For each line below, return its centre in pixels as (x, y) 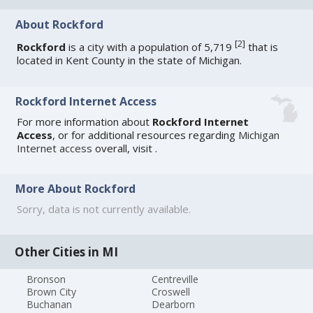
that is (262, 47)
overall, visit (124, 148)
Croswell (170, 291)
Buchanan (50, 304)
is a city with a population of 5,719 (151, 47)
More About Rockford (76, 189)
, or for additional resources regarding (146, 134)
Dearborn (173, 304)
